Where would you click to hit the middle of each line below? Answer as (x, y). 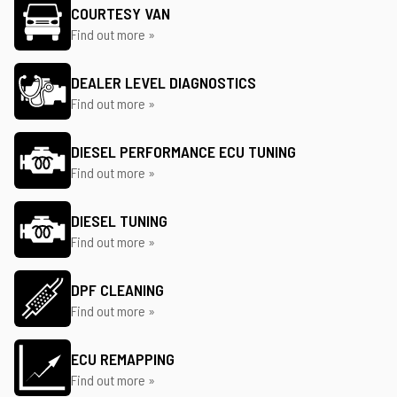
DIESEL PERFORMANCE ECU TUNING (183, 152)
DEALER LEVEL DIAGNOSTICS (163, 82)
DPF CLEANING (117, 290)
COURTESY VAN (121, 13)
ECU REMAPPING (123, 359)
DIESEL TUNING (119, 221)
